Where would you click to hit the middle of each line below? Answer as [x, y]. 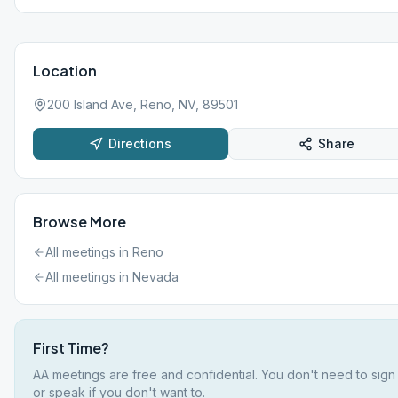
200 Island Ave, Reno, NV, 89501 [143, 104]
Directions [140, 143]
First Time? [71, 348]
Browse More [80, 222]
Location [65, 71]
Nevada [155, 277]
